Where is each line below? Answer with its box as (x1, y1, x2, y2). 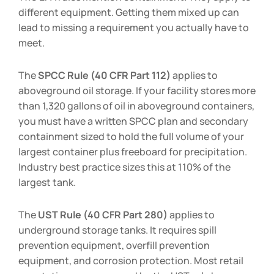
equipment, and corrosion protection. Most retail (18, 253, 243, 267)
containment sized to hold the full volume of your (18, 129, 244, 143)
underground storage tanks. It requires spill (18, 223, 217, 237)
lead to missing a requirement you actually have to (18, 20, 249, 34)
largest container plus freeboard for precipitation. (18, 144, 247, 158)
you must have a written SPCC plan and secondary (18, 114, 248, 128)
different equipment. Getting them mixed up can (18, 5, 239, 19)
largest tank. (18, 175, 76, 189)
